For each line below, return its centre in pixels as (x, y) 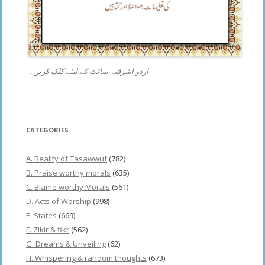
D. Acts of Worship (59, 201)
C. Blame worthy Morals (68, 187)
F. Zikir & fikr (48, 230)
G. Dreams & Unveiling (66, 244)
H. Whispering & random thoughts (86, 258)
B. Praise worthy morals (68, 173)
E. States (41, 216)
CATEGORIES (47, 130)
